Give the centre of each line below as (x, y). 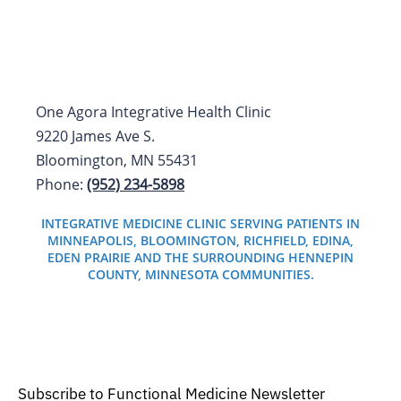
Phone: (61, 184)
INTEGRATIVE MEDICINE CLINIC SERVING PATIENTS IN (200, 223)
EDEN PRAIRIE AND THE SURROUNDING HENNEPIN (200, 257)
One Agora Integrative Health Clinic (154, 112)
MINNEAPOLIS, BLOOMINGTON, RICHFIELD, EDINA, (200, 240)
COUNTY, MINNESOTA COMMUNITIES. (200, 274)
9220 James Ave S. (95, 136)
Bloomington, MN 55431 (117, 160)
